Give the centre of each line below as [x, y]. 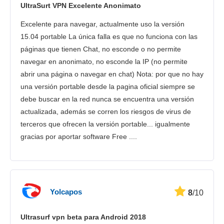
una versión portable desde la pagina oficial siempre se [108, 86]
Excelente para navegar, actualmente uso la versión [102, 24]
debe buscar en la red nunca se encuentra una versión [107, 99]
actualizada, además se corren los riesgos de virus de [106, 111]
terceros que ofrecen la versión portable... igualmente [105, 124]
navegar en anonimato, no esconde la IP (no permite [104, 61]
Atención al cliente [117, 33]
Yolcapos [66, 192]
